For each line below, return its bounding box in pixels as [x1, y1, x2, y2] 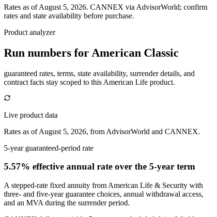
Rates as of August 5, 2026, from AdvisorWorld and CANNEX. [4, 127, 200, 136]
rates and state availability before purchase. [4, 11, 134, 20]
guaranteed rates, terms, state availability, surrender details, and [4, 69, 195, 77]
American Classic [92, 46, 179, 59]
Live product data [4, 110, 58, 119]
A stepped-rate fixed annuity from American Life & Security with [4, 181, 203, 190]
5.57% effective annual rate [4, 161, 112, 172]
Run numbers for [4, 46, 92, 59]
